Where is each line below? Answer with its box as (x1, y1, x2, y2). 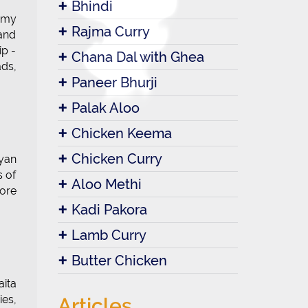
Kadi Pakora (71, 201, 147, 218)
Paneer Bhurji (71, 74, 157, 91)
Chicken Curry (71, 151, 162, 167)
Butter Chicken (71, 252, 167, 269)
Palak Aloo (71, 100, 140, 116)
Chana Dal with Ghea (71, 49, 204, 65)
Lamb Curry (71, 227, 146, 243)
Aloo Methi (71, 176, 142, 192)
